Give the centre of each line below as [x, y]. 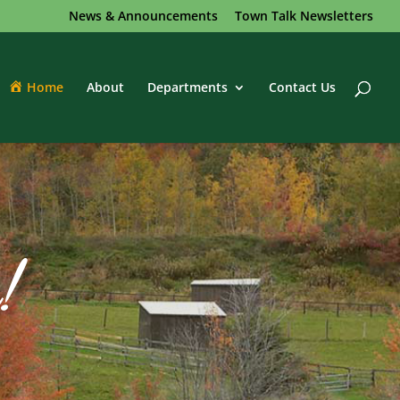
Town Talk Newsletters [304, 15]
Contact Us [302, 87]
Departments [187, 87]
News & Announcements [143, 15]
